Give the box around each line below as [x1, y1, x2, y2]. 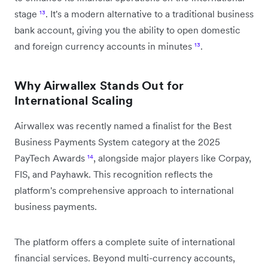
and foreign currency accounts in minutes [14, 39, 194, 52]
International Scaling [14, 92, 133, 108]
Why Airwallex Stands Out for [14, 77, 184, 93]
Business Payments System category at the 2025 [14, 135, 220, 148]
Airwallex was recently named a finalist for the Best [14, 119, 232, 132]
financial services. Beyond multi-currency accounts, [14, 251, 235, 264]
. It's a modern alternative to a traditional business [45, 7, 254, 20]
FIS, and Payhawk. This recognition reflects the [14, 167, 213, 180]
